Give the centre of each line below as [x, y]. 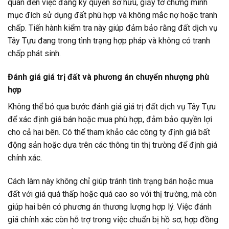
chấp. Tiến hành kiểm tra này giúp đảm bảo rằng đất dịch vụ [113, 28]
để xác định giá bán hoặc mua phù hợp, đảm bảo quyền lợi [110, 119]
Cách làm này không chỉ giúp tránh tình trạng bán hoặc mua [110, 181]
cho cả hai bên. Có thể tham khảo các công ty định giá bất [109, 132]
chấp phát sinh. [34, 54]
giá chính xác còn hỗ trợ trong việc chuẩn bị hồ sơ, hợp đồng [113, 219]
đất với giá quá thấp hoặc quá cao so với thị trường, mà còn [112, 194]
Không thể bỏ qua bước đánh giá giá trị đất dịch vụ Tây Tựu [112, 106]
